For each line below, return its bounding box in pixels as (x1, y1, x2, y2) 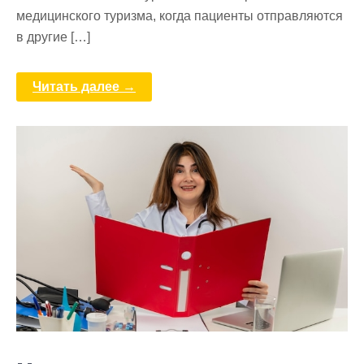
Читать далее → (32, 79, 136, 93)
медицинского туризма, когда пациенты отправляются (16, 8, 343, 23)
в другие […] (16, 29, 90, 44)
